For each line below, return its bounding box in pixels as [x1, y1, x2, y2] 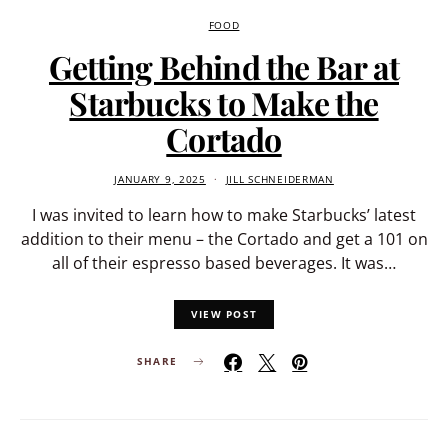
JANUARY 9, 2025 [114, 173, 206, 187]
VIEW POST [190, 306, 258, 321]
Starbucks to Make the [69, 81, 379, 125]
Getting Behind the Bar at [48, 45, 399, 89]
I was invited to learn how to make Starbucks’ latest [32, 204, 416, 227]
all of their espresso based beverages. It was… [52, 252, 396, 275]
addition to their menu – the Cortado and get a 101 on [20, 228, 428, 251]
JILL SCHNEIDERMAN [225, 173, 334, 187]
